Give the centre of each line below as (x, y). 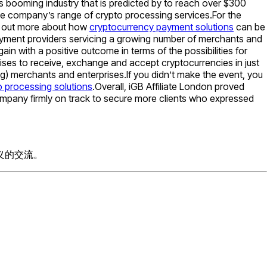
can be (249, 27)
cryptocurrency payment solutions (162, 27)
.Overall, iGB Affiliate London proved (168, 86)
